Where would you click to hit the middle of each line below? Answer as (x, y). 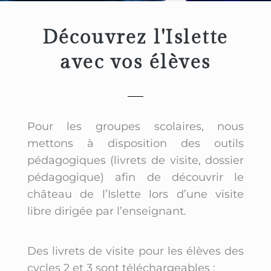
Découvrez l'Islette (135, 37)
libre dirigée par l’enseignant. (106, 211)
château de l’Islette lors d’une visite (135, 194)
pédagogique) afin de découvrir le (135, 177)
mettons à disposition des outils (135, 143)
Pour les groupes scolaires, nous (135, 126)
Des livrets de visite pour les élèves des (135, 251)
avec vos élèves (135, 62)
